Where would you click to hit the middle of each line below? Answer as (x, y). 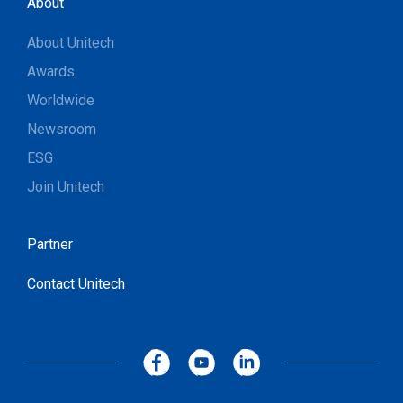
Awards (51, 72)
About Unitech (71, 43)
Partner (50, 244)
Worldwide (61, 100)
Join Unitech (66, 187)
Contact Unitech (76, 284)
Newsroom (62, 129)
